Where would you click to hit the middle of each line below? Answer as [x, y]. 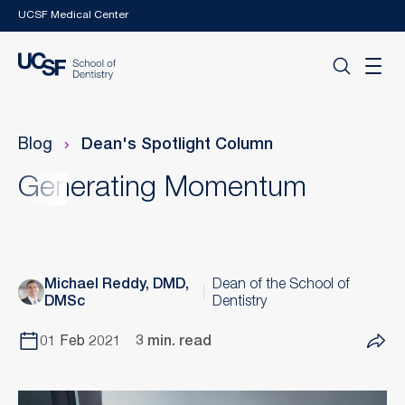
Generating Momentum [162, 190]
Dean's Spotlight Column [177, 146]
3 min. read [174, 343]
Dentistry [240, 303]
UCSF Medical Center [73, 15]
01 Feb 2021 [80, 343]
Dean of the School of [282, 286]
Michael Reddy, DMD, [116, 286]
